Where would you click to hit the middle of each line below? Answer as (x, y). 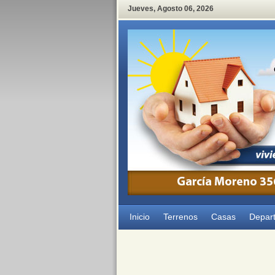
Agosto (169, 9)
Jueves (140, 9)
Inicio (139, 217)
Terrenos (180, 217)
